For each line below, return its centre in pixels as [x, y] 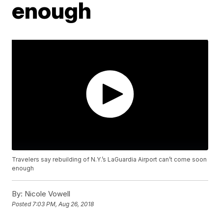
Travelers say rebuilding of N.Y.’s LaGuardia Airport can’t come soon [110, 159]
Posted [22, 204]
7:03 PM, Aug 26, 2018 [63, 204]
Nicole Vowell [47, 193]
